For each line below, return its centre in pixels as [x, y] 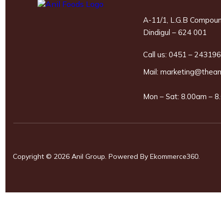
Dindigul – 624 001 [175, 33]
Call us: [156, 55]
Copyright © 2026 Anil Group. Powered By [80, 157]
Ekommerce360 [173, 157]
